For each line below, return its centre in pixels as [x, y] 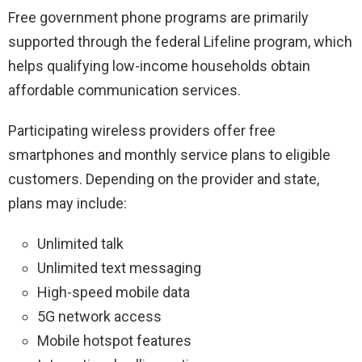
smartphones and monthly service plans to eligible [169, 154]
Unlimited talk [80, 243]
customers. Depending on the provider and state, [164, 179]
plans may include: [67, 203]
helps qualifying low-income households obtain [159, 65]
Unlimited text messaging [119, 267]
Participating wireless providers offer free [142, 130]
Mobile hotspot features [114, 340]
